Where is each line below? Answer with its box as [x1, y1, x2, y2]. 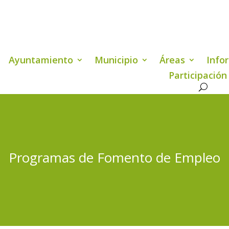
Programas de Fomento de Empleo [9, 148, 220, 167]
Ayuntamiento [9, 53, 74, 66]
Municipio [95, 53, 139, 66]
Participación [169, 68, 227, 81]
